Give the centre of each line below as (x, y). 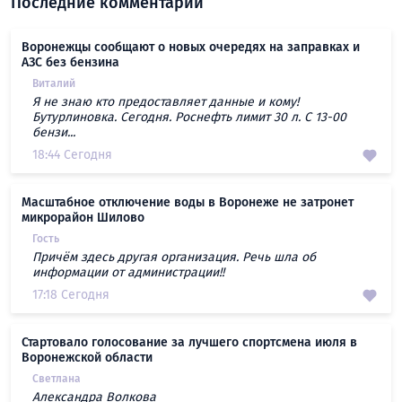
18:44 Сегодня (72, 155)
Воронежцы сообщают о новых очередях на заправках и (191, 48)
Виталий (54, 84)
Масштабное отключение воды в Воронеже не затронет (188, 203)
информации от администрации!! (128, 273)
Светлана (57, 379)
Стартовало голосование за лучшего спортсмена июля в (189, 343)
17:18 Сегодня (71, 295)
